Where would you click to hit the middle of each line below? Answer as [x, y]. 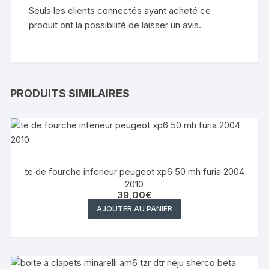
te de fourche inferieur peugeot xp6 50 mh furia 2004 [134, 171]
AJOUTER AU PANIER [134, 208]
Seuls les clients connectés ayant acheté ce [120, 10]
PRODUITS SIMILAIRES [70, 93]
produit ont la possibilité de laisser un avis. [115, 25]
